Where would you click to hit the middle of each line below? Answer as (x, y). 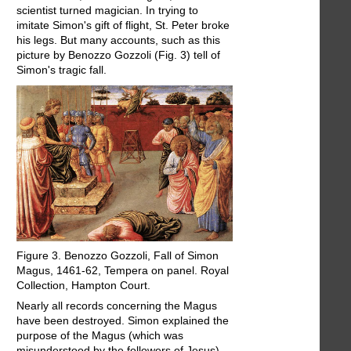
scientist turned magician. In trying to (107, 11)
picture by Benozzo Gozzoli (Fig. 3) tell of (118, 55)
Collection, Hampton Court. (83, 286)
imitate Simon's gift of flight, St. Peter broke (123, 25)
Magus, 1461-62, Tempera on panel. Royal (123, 271)
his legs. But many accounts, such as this (118, 40)
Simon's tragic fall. (62, 70)
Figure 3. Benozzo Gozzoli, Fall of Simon (118, 256)
